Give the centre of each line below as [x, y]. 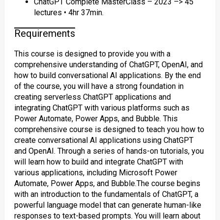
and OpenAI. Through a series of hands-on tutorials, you [109, 151]
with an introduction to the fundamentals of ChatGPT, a [106, 194]
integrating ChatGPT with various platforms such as [102, 108]
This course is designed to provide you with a [92, 54]
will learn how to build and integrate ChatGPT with [98, 162]
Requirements [44, 33]
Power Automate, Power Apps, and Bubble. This [96, 119]
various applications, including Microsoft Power [96, 173]
